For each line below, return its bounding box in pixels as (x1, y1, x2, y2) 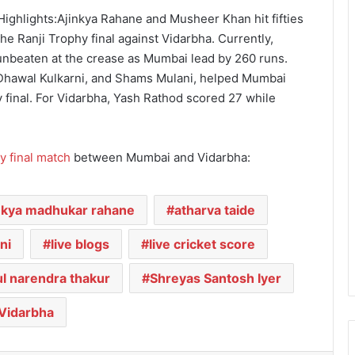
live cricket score (148, 235, 255, 252)
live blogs (50, 235, 109, 252)
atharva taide (174, 201, 255, 218)
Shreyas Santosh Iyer (150, 269, 281, 286)
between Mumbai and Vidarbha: (71, 149, 250, 165)
